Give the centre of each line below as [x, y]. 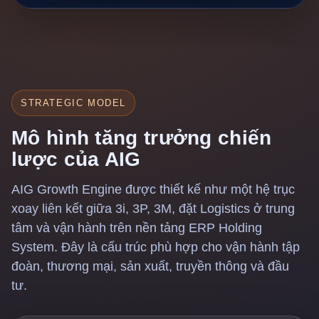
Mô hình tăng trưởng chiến [142, 138]
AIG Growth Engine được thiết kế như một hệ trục [153, 189]
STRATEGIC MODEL [73, 103]
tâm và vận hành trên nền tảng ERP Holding [137, 228]
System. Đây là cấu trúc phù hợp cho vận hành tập [156, 247]
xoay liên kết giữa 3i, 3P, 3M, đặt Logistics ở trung [153, 209]
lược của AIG [76, 159]
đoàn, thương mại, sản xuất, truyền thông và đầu [150, 266]
